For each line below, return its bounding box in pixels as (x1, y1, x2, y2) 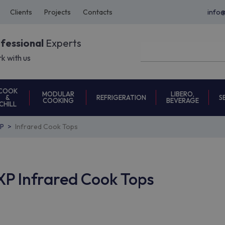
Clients (10, 8, 32, 17)
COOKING (42, 96, 74, 104)
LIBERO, (171, 90, 194, 98)
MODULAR (42, 90, 74, 98)
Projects (44, 8, 71, 17)
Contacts (83, 8, 113, 17)
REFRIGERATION (96, 93, 146, 101)
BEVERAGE (166, 96, 199, 104)
